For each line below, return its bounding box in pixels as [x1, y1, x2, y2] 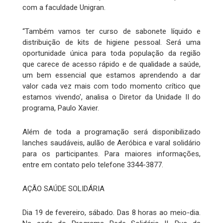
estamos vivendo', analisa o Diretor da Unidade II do [22, 92, 201, 102]
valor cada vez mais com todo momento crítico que [22, 81, 201, 91]
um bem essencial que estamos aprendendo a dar [22, 70, 201, 80]
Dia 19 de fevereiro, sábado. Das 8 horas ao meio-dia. [22, 208, 201, 217]
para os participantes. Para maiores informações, [22, 149, 201, 158]
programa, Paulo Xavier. [22, 103, 99, 112]
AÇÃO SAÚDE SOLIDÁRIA [22, 184, 105, 193]
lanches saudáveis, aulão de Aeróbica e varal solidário [22, 138, 201, 147]
